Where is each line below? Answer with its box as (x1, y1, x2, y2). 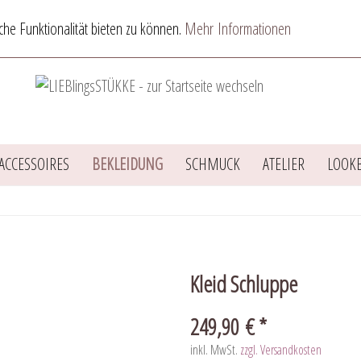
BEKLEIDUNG (91, 153, 163, 176)
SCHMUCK (185, 153, 240, 176)
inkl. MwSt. (190, 341, 240, 359)
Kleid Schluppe (190, 268, 297, 300)
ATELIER (262, 153, 305, 176)
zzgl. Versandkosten (240, 341, 322, 359)
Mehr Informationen (185, 18, 291, 39)
